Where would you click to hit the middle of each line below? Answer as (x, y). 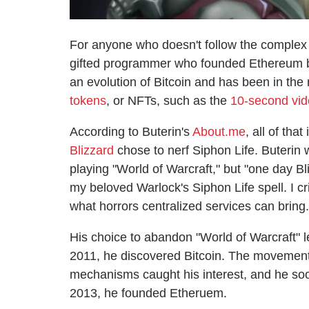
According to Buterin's (131, 131)
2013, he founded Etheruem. (148, 293)
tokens (88, 100)
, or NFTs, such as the (168, 100)
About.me (219, 131)
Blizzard (92, 150)
